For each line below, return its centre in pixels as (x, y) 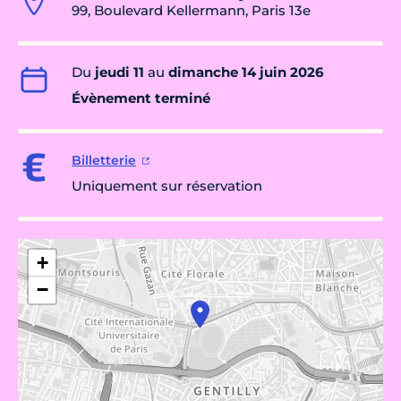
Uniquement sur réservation (167, 186)
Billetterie (104, 161)
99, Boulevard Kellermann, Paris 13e (191, 11)
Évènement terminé (141, 98)
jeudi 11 (119, 73)
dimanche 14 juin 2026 (246, 73)
